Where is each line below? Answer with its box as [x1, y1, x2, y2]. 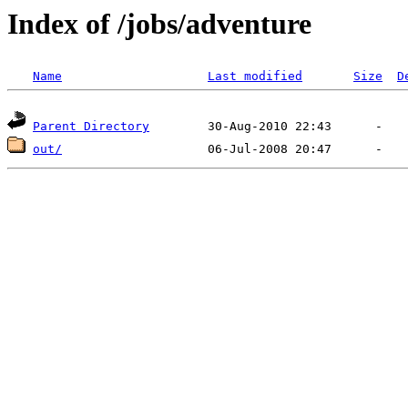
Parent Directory [33, 119, 149, 134]
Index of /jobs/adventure [7, 7, 311, 40]
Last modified [208, 69, 302, 84]
